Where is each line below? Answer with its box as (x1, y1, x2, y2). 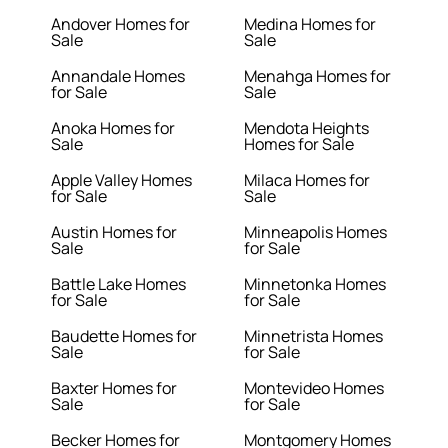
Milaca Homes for (244, 169, 370, 192)
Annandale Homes (51, 65, 186, 88)
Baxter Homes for (51, 377, 178, 400)
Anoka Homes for (51, 117, 176, 140)
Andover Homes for (51, 13, 191, 36)
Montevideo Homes (244, 377, 384, 400)
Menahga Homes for (244, 65, 391, 88)
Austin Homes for (51, 221, 178, 244)
